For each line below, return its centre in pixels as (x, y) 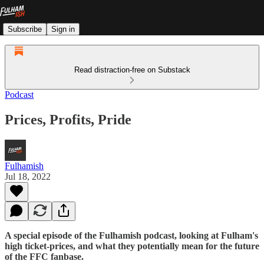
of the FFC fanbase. (44, 256)
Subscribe (25, 29)
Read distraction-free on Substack (132, 70)
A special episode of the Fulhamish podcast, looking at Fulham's (131, 235)
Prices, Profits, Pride (68, 119)
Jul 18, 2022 (28, 176)
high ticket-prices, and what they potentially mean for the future (132, 246)
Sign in (63, 29)
